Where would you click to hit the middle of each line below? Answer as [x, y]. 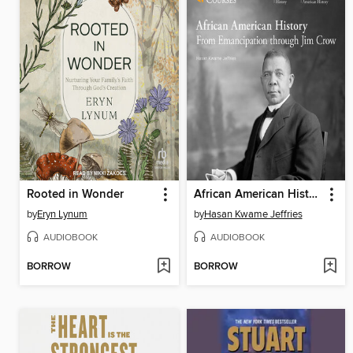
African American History [313, 194]
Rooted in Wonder [75, 194]
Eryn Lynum [62, 214]
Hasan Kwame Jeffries [253, 214]
